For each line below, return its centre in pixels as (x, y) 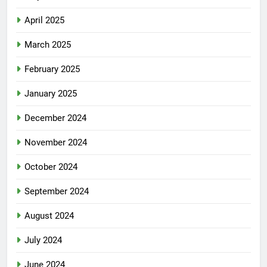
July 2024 (43, 240)
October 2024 (51, 167)
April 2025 (44, 20)
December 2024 (55, 118)
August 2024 (49, 215)
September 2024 (57, 191)
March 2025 (48, 44)
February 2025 (52, 69)
